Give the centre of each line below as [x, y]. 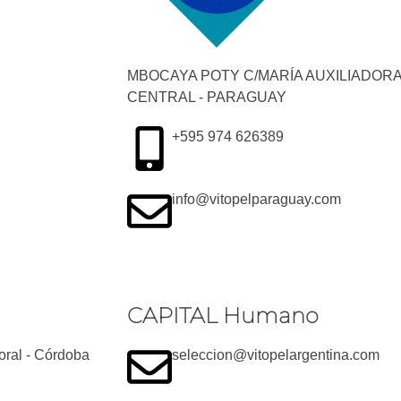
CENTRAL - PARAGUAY [207, 97]
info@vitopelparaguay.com [256, 199]
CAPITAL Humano [223, 316]
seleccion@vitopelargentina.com [276, 355]
